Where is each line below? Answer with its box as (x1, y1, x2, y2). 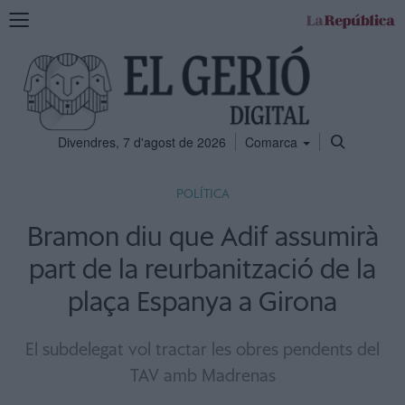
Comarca (245, 133, 301, 151)
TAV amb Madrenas (129, 368, 276, 385)
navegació (8, 44, 67, 62)
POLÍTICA (175, 188, 230, 201)
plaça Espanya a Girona (68, 289, 337, 316)
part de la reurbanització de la (29, 257, 376, 284)
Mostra (8, 8, 48, 26)
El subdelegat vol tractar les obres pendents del (25, 342, 380, 359)
